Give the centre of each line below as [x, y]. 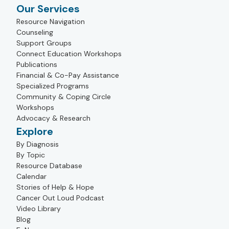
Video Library [39, 209]
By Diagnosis [38, 144]
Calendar [31, 176]
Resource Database [49, 166]
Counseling [35, 32]
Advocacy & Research [53, 118]
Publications [37, 64]
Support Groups [44, 43]
